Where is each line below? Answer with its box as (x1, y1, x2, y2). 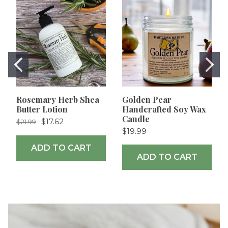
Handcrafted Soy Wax (122, 104, 206, 115)
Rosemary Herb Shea (16, 94, 99, 105)
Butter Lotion (16, 104, 68, 115)
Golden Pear (122, 94, 172, 105)
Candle (122, 113, 150, 125)
